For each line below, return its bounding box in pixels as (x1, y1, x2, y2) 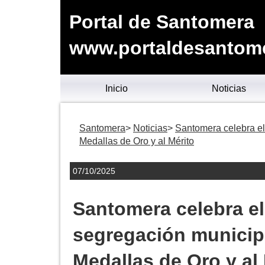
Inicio (105, 83, 128, 93)
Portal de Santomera (69, 11, 254, 33)
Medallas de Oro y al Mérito (79, 136, 194, 146)
